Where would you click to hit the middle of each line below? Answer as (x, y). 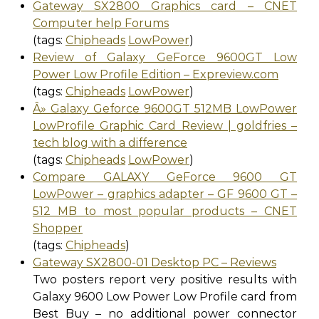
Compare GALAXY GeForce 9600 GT (165, 177)
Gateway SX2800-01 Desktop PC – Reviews (155, 262)
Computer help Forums (101, 23)
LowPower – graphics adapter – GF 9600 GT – (165, 194)
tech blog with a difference (110, 143)
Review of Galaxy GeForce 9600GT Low (165, 57)
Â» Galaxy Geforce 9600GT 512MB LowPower (165, 109)
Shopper (58, 228)
